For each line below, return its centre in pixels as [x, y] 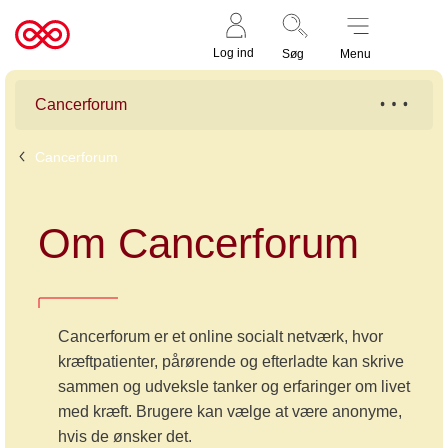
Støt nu [411, 35]
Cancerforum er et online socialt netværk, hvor [220, 336]
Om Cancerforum [198, 243]
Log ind [233, 52]
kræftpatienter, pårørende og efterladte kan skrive [230, 361]
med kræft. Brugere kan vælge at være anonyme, [229, 411]
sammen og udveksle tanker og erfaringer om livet [233, 386]
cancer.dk [53, 64]
